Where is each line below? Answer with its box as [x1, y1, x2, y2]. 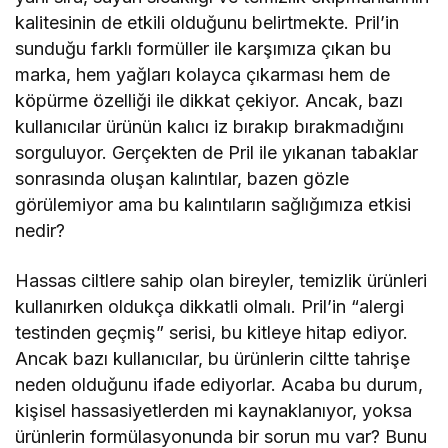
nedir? [15, 220, 65, 242]
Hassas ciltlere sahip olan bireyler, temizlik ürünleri [15, 270, 428, 292]
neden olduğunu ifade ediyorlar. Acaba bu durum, [15, 374, 424, 396]
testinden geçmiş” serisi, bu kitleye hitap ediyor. [15, 322, 409, 344]
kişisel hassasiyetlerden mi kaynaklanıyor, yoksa [15, 400, 413, 422]
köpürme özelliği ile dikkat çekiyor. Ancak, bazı [15, 90, 404, 112]
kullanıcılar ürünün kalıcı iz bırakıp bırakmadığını [15, 116, 405, 138]
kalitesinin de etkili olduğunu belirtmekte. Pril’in [15, 12, 400, 34]
